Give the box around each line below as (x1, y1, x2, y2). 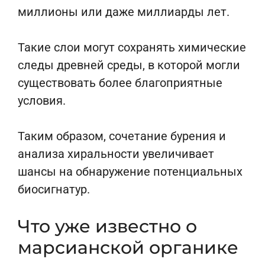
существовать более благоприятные (18, 76, 222, 90)
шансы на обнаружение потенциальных (18, 164, 243, 179)
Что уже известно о (18, 215, 197, 237)
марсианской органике (18, 237, 238, 258)
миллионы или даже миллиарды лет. (18, 5, 230, 19)
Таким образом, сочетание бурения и (18, 129, 226, 143)
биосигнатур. (18, 182, 90, 196)
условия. (18, 93, 66, 108)
